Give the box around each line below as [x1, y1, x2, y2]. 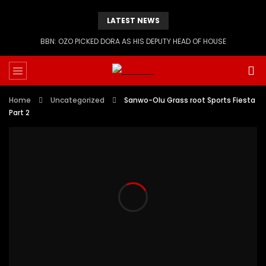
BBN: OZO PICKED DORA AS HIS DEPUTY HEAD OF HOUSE [40, 36, 226, 46]
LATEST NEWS [106, 15, 160, 26]
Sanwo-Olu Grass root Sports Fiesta [124, 95, 255, 105]
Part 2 [9, 107, 30, 118]
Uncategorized [50, 95, 104, 105]
